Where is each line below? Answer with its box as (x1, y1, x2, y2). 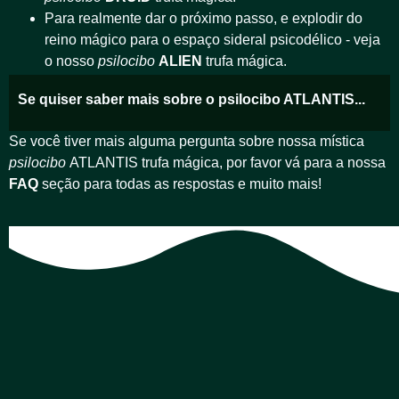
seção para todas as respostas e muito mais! (38, 176, 322, 192)
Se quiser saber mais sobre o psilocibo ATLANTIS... (18, 92, 365, 108)
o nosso (45, 53, 98, 69)
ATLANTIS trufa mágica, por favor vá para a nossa (69, 155, 386, 171)
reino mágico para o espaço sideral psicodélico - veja (45, 32, 380, 48)
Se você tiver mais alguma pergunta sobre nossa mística (9, 134, 364, 150)
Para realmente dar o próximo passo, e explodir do (45, 11, 362, 27)
